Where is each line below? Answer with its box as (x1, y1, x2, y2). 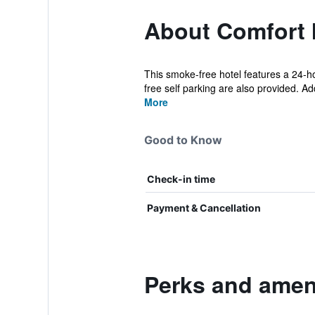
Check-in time (146, 173, 215, 185)
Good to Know (143, 133, 222, 147)
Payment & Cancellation (146, 202, 261, 214)
